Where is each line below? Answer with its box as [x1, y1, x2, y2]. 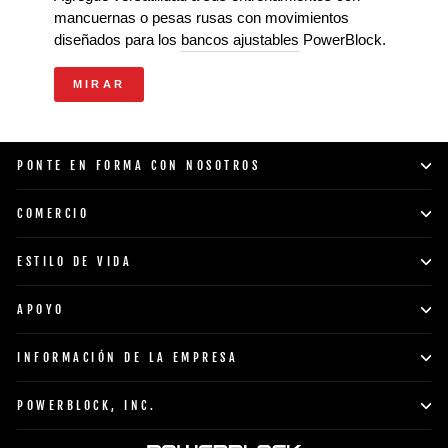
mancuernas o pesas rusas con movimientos [54, 10, 349, 26]
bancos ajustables [181, 32, 299, 48]
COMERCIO [17, 206, 90, 221]
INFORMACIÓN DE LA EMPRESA [17, 350, 239, 365]
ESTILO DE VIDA [17, 254, 133, 269]
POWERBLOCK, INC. [17, 398, 157, 413]
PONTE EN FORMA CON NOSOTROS [17, 158, 261, 173]
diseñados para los [54, 32, 181, 48]
